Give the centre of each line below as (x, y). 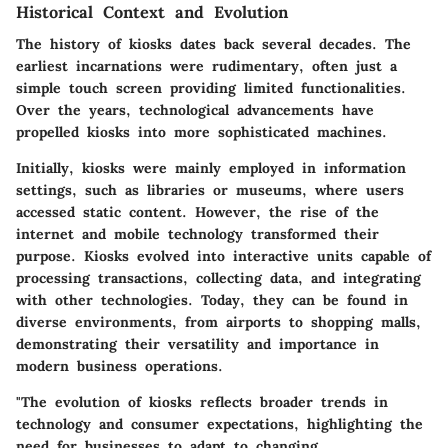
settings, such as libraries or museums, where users (210, 190)
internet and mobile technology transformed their (197, 234)
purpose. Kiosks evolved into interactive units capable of (223, 256)
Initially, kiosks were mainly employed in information (211, 168)
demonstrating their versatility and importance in (197, 344)
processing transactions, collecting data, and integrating (218, 278)
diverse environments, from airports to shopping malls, (218, 322)
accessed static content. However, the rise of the (197, 212)
